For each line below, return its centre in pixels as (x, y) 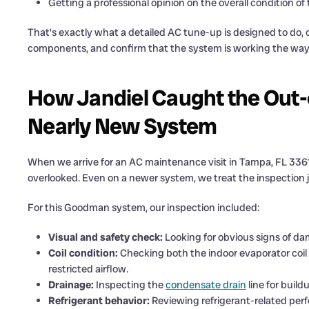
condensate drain (206, 285)
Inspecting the (130, 285)
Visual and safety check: (106, 238)
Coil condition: (83, 253)
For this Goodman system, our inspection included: (143, 208)
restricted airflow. (88, 269)
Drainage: (71, 285)
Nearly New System (122, 127)
